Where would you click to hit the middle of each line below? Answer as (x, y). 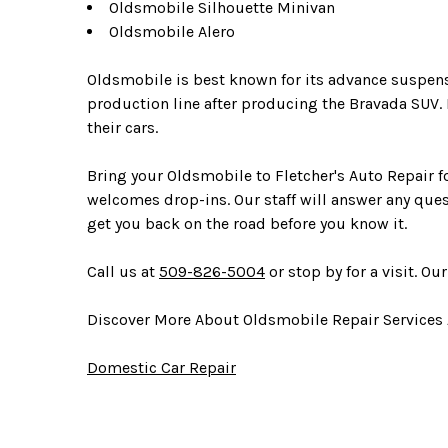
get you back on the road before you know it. (247, 223)
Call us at (123, 271)
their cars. (122, 127)
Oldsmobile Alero (172, 31)
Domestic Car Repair (161, 367)
